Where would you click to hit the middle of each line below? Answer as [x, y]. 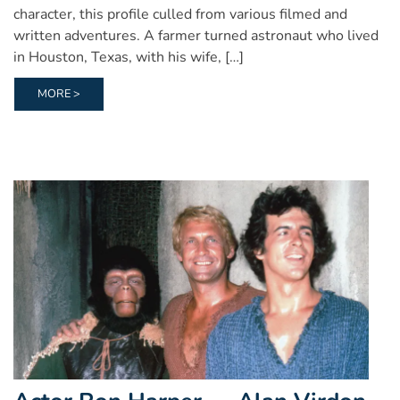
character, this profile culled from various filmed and [180, 14]
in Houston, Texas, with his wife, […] [129, 57]
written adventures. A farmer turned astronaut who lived [196, 35]
